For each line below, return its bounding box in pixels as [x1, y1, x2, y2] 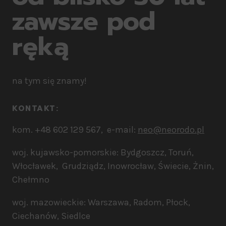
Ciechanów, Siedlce [12, 210, 90, 222]
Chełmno [12, 174, 49, 186]
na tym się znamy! [12, 75, 87, 87]
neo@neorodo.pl [138, 124, 204, 136]
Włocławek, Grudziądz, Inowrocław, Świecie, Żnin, [12, 160, 214, 172]
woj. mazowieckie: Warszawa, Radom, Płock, [12, 197, 190, 208]
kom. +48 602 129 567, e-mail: [12, 124, 138, 136]
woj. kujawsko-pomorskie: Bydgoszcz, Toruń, [12, 147, 194, 158]
